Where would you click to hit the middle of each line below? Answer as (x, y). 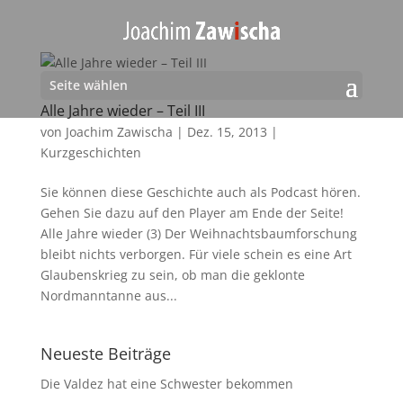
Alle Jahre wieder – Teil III (122, 111)
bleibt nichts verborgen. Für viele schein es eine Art (196, 254)
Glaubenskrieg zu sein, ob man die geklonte (172, 275)
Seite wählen (88, 85)
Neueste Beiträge (105, 354)
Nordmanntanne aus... (108, 296)
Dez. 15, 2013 (227, 132)
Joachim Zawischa (119, 132)
